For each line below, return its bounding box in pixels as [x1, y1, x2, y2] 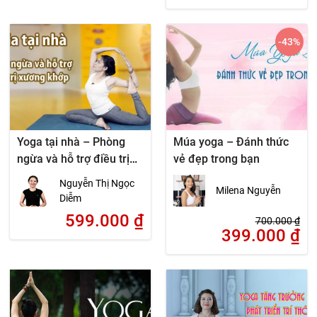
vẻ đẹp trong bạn [173, 152, 260, 166]
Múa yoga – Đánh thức [173, 135, 289, 149]
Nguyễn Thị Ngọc [59, 177, 135, 189]
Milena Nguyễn [215, 185, 281, 196]
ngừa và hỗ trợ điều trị [17, 152, 130, 166]
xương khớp [17, 169, 77, 183]
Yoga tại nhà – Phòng [17, 135, 126, 149]
